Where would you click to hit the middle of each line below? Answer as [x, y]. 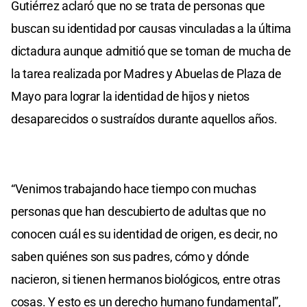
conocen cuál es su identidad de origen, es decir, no [144, 234]
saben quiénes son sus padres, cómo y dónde [130, 256]
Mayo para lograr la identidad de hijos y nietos [130, 96]
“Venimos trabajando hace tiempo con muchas [134, 188]
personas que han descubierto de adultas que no [138, 211]
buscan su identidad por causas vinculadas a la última [151, 28]
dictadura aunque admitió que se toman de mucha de [151, 51]
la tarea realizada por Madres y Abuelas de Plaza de [146, 73]
